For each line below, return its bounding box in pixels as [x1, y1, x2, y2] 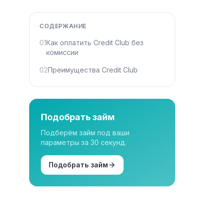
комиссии [46, 48, 78, 56]
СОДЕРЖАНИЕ [39, 22, 87, 30]
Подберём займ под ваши [41, 128, 129, 137]
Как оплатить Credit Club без [46, 38, 144, 47]
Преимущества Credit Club [48, 65, 138, 74]
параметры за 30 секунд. [41, 138, 127, 146]
